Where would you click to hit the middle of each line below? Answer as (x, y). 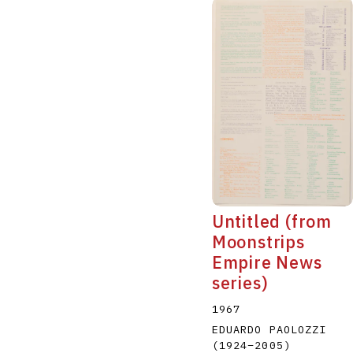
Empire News (267, 263)
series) (240, 283)
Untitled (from (271, 222)
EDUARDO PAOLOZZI (269, 330)
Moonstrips (258, 242)
